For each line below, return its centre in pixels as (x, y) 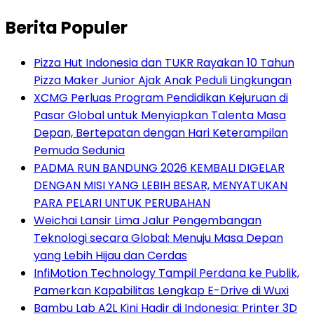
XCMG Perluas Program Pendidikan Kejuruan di (161, 97)
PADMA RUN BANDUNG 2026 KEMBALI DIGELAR (159, 168)
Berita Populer (67, 27)
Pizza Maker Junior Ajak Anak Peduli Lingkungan (163, 80)
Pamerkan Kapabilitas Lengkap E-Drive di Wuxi (161, 290)
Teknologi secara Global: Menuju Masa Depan (158, 238)
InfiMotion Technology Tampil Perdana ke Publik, (166, 273)
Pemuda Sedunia (79, 150)
